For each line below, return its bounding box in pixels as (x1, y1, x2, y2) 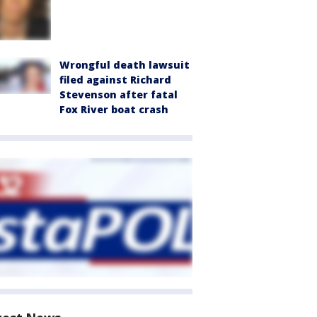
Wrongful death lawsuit (59, 57, 190, 71)
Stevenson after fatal (59, 87, 178, 101)
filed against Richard (59, 72, 171, 86)
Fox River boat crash (59, 102, 168, 116)
